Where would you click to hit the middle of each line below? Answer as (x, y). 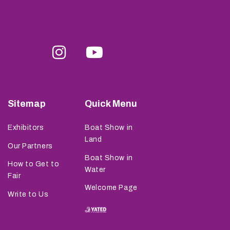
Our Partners (30, 146)
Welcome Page (111, 188)
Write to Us (28, 194)
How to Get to (34, 164)
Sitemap (27, 104)
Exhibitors (26, 128)
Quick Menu (111, 104)
